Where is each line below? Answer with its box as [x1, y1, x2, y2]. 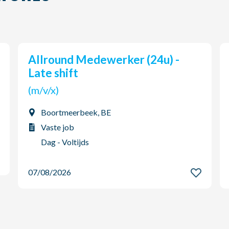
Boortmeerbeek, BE [41, 107, 111, 117]
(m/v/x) [43, 84, 59, 96]
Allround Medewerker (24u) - [28, 53, 36, 66]
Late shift [28, 66, 78, 80]
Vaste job [41, 122, 74, 132]
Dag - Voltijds [41, 137, 89, 147]
